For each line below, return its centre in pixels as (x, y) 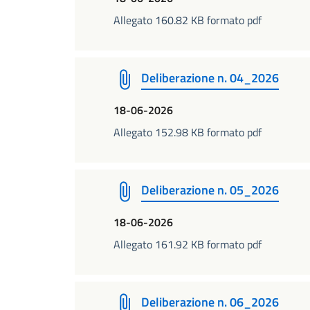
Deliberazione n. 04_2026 (210, 78)
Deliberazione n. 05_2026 (210, 190)
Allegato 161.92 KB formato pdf (188, 244)
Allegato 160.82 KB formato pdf (188, 20)
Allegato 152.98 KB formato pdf (188, 132)
